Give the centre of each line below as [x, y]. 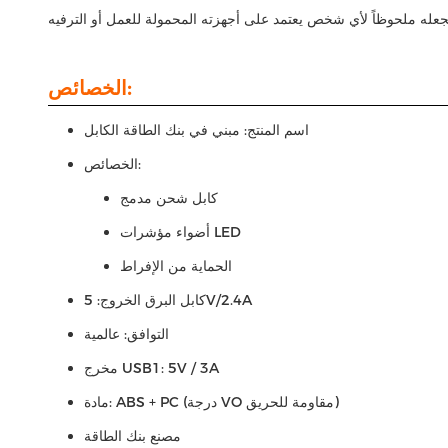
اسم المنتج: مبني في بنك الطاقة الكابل [196, 130]
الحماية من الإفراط [176, 266]
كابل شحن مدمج [169, 198]
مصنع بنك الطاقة [132, 436]
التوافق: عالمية [126, 334]
